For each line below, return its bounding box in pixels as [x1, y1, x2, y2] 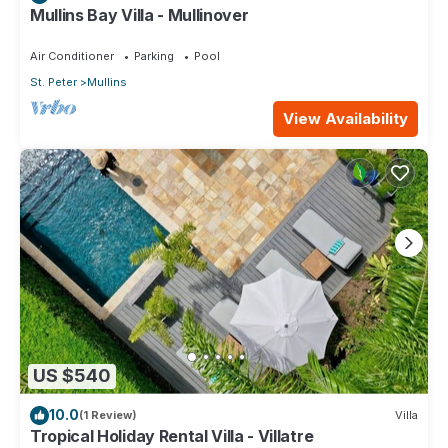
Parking [134, 48, 174, 63]
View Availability [283, 108, 408, 128]
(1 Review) [79, 408, 137, 423]
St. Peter [30, 74, 77, 89]
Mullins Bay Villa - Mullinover [30, 4, 249, 25]
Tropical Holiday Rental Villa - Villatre [30, 425, 314, 446]
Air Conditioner [30, 48, 114, 63]
